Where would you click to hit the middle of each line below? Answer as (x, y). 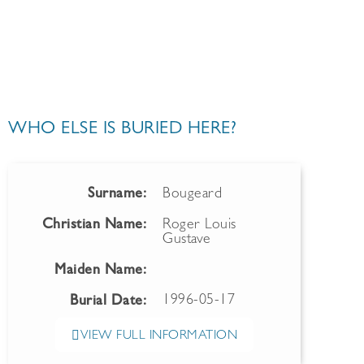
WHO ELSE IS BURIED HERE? (122, 130)
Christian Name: (94, 226)
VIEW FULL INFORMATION (158, 336)
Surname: (117, 195)
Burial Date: (108, 302)
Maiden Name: (100, 271)
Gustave (187, 240)
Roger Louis (199, 226)
